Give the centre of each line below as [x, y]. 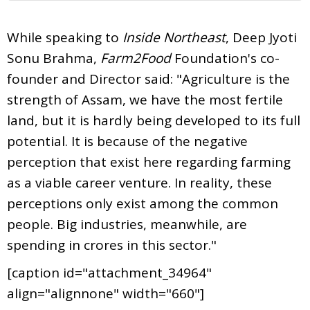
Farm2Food [136, 58]
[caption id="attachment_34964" [109, 272]
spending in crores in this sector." [112, 245]
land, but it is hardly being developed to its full [154, 120]
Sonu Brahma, [54, 58]
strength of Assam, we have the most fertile [145, 99]
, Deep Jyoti [261, 37]
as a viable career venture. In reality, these [139, 182]
